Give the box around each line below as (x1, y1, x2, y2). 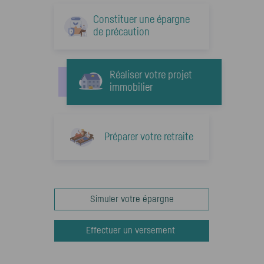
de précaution (93, 27, 150, 38)
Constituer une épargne (93, 15, 190, 25)
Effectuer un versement (86, 226, 177, 235)
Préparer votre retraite (104, 131, 193, 143)
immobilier (109, 82, 153, 93)
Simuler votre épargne (90, 194, 174, 204)
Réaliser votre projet (109, 70, 192, 81)
